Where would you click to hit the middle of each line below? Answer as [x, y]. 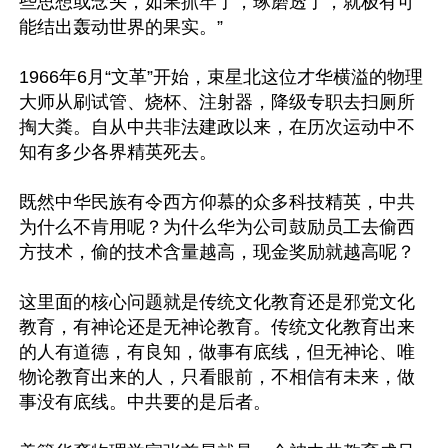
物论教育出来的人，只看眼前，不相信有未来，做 [217, 376]
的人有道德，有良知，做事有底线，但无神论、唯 [217, 351]
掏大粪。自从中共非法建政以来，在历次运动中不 [217, 126]
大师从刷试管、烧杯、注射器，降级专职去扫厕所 [217, 101]
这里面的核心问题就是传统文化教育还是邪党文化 [217, 301]
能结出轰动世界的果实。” [121, 26]
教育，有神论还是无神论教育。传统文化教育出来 [217, 326]
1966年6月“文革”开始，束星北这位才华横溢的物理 [221, 76]
